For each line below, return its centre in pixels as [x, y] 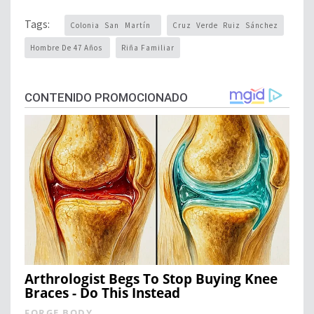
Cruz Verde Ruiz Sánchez [225, 25]
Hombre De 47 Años [67, 47]
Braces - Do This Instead [102, 293]
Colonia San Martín [113, 25]
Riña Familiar [148, 47]
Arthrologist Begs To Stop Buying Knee [151, 279]
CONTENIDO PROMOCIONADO [106, 97]
